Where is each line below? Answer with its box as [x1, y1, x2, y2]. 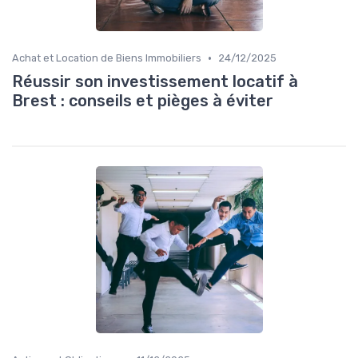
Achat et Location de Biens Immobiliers [12, 52, 201, 64]
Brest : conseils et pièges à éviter [12, 91, 273, 110]
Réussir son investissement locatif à [12, 72, 298, 91]
